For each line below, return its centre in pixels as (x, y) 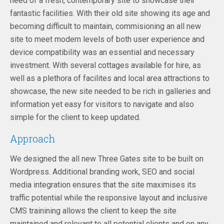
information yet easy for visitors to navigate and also (102, 104)
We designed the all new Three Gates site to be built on (107, 158)
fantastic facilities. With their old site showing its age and (110, 13)
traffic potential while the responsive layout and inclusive (109, 197)
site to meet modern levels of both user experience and (107, 39)
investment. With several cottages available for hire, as (105, 65)
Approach (32, 139)
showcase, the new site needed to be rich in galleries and (110, 91)
